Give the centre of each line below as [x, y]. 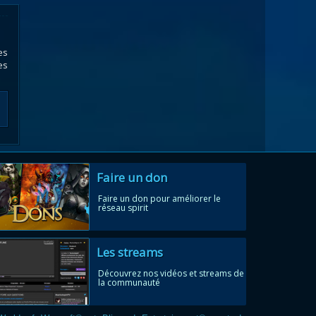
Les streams [130, 252]
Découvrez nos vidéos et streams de [171, 273]
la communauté [129, 282]
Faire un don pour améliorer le [159, 199]
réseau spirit [123, 208]
